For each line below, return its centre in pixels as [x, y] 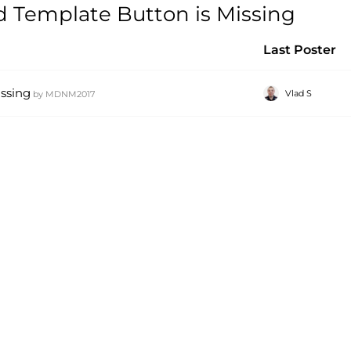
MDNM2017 [70, 94]
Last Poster [300, 50]
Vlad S [299, 93]
